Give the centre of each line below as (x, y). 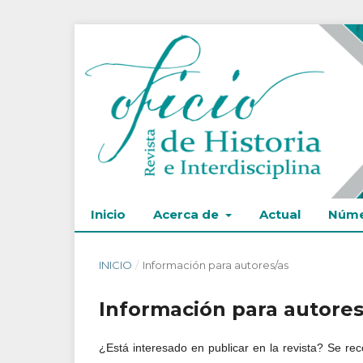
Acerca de (188, 214)
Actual (280, 214)
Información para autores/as (215, 265)
